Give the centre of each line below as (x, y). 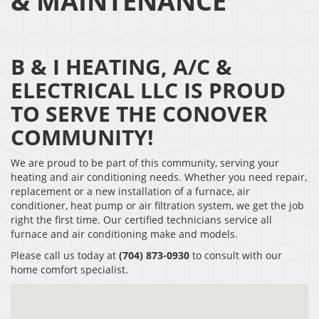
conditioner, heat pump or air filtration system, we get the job (157, 206)
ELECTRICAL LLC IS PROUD (148, 90)
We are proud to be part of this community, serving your (145, 163)
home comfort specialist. (69, 270)
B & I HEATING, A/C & (121, 67)
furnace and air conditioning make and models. (124, 234)
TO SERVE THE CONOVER (139, 114)
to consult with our (236, 256)
